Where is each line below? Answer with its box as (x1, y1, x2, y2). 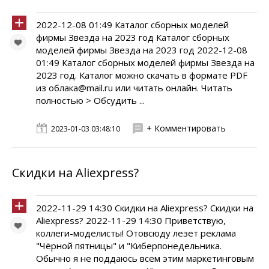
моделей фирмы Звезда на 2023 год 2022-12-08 (36, 44, 247, 56)
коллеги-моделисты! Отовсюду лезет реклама (36, 227, 236, 239)
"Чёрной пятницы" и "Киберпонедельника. (36, 240, 222, 252)
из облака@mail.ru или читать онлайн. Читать (36, 82, 232, 94)
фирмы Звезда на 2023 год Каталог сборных (36, 31, 229, 43)
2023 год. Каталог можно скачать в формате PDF (36, 69, 247, 81)
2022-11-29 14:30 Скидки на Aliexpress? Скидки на (36, 202, 253, 214)
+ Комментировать (147, 122, 226, 134)
